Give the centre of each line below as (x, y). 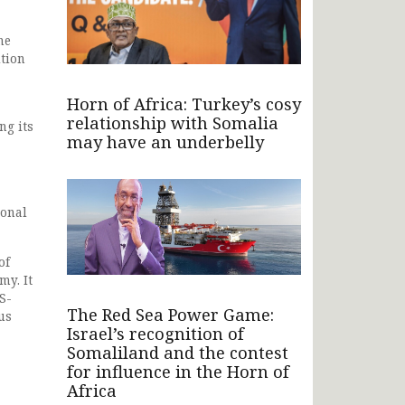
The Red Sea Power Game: (170, 314)
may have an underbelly (165, 141)
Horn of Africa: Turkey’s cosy (184, 104)
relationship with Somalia (173, 122)
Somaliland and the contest (178, 352)
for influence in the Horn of (178, 371)
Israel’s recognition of (155, 333)
